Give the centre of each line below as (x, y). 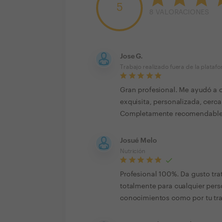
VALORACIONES (182, 13)
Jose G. (132, 56)
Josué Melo (139, 141)
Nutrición (133, 151)
